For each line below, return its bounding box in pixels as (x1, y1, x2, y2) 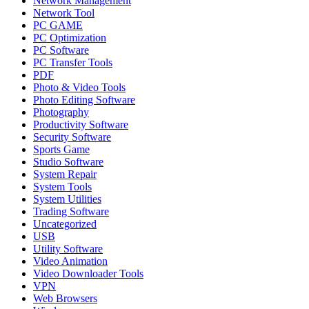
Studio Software (33, 155, 103, 168)
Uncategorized (33, 217, 97, 230)
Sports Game (33, 143, 90, 155)
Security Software (33, 130, 111, 143)
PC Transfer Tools (33, 56, 112, 68)
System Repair (33, 168, 97, 180)
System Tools (33, 180, 92, 192)
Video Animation (33, 255, 108, 267)
